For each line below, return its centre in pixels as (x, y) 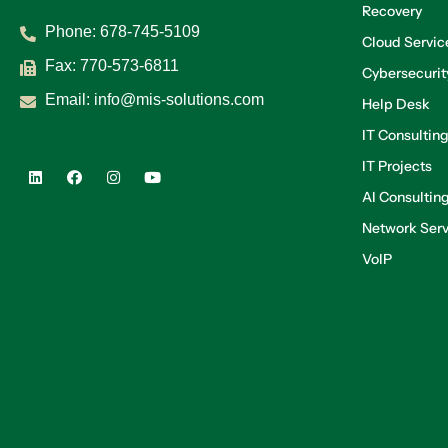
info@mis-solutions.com (179, 99)
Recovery (392, 11)
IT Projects (397, 166)
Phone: (72, 31)
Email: (69, 99)
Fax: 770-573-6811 (112, 65)
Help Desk (396, 104)
